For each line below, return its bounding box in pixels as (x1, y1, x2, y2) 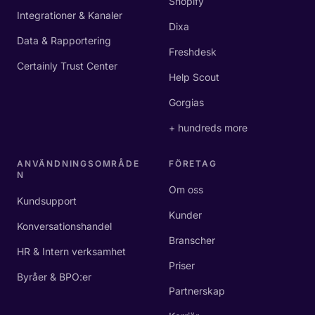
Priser (169, 259, 195, 271)
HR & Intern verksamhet (17, 245, 126, 257)
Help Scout (169, 71, 219, 83)
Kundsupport (17, 195, 77, 207)
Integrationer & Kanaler (17, 9, 122, 21)
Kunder (169, 209, 202, 221)
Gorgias (169, 96, 204, 108)
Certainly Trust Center (17, 60, 117, 72)
